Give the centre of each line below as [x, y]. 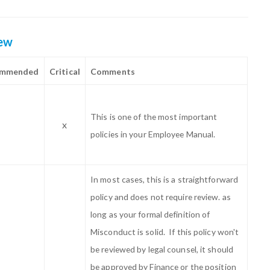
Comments [113, 71]
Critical [65, 71]
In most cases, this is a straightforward [165, 179]
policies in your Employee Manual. [154, 134]
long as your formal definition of [150, 214]
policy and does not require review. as [161, 197]
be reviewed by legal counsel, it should [162, 249]
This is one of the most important [154, 117]
